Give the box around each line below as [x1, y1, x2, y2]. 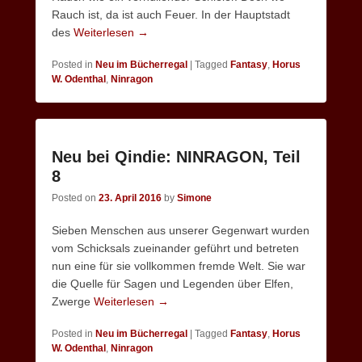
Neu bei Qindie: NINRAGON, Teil [52, 148, 301, 166]
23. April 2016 [99, 192, 162, 204]
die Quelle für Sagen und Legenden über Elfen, [52, 277, 293, 290]
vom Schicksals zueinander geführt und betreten [52, 242, 299, 255]
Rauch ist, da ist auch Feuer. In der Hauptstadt [52, 8, 290, 21]
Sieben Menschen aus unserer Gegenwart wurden [52, 224, 309, 237]
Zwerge [52, 295, 94, 308]
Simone [177, 192, 212, 204]
